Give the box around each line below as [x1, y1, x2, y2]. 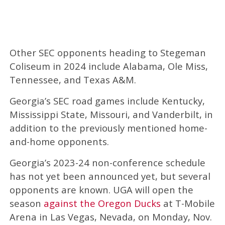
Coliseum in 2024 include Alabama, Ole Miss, [9, 59, 208, 72]
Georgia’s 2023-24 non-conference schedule [9, 156, 205, 169]
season [9, 196, 44, 209]
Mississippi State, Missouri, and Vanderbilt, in [9, 107, 213, 121]
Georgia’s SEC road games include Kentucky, [9, 94, 205, 107]
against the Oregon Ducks [43, 196, 161, 209]
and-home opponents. [9, 135, 109, 148]
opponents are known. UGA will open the [9, 183, 193, 196]
